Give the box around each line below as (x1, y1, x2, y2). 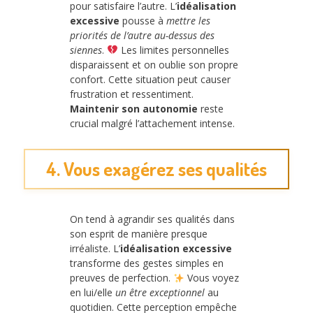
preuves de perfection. (70, 271, 173, 285)
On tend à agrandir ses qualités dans (70, 212, 235, 226)
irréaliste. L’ (70, 242, 120, 256)
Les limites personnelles (117, 43, 229, 57)
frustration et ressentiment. (70, 87, 194, 101)
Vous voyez (184, 271, 239, 285)
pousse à (119, 13, 166, 27)
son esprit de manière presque (70, 227, 208, 241)
